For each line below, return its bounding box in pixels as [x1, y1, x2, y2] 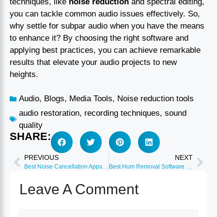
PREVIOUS [24, 154, 59, 162]
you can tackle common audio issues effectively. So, [10, 9, 200, 18]
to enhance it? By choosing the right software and [10, 33, 188, 43]
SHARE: [10, 130, 51, 143]
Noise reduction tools [117, 94, 194, 104]
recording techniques [84, 108, 160, 118]
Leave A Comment [19, 181, 139, 198]
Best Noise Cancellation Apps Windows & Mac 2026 [102, 163, 108, 170]
